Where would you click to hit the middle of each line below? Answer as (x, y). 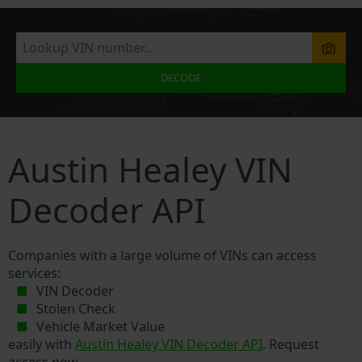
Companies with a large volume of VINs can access (162, 255)
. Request (291, 344)
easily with (42, 344)
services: (34, 273)
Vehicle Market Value (101, 326)
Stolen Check (76, 308)
